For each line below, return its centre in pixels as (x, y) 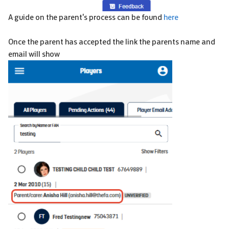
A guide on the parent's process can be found (86, 17)
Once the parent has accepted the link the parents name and (112, 41)
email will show (34, 54)
